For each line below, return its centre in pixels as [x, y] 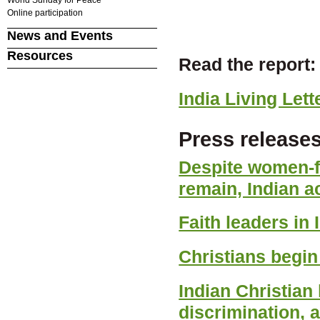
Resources [40, 56]
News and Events [60, 36]
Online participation [45, 12]
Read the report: [247, 64]
